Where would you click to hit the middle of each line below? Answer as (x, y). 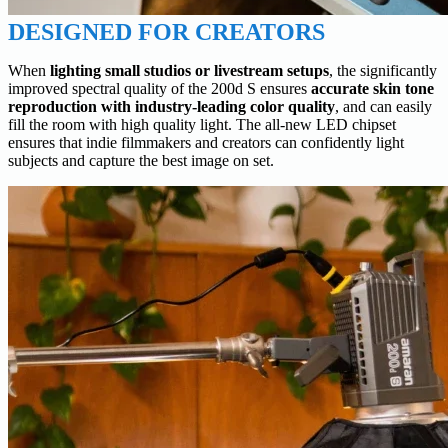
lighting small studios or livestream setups (189, 71)
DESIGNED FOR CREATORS (166, 32)
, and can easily (383, 107)
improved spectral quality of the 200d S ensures (159, 89)
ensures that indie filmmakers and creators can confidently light (206, 143)
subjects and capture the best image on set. (141, 161)
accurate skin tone (372, 89)
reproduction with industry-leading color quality (171, 107)
